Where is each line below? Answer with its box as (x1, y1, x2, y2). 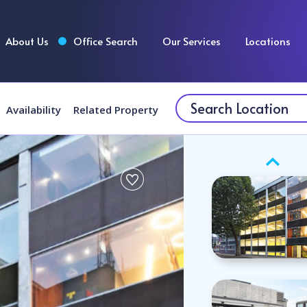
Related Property (73, 102, 158, 116)
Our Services (162, 34, 221, 48)
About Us (5, 34, 49, 48)
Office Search (73, 34, 138, 48)
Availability (6, 102, 61, 116)
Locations (245, 34, 291, 48)
